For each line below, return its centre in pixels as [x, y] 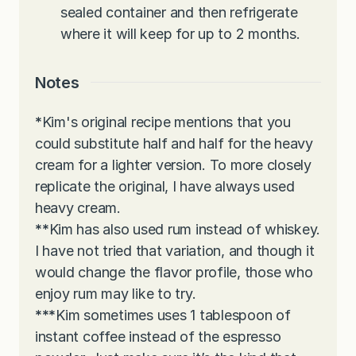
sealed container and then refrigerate [179, 12]
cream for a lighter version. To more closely [173, 164]
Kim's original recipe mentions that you [166, 122]
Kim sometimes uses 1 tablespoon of [173, 315]
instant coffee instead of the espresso [158, 336]
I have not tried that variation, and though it [175, 250]
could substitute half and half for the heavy [174, 143]
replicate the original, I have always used [165, 186]
